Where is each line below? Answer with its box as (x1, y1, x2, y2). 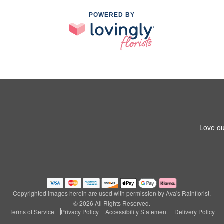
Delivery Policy (174, 207, 215, 216)
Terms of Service (9, 207, 54, 216)
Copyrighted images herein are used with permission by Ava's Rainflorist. (13, 189, 211, 197)
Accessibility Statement (105, 207, 168, 216)
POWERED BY (89, 11, 135, 19)
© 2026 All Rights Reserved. (73, 199, 150, 207)
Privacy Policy (60, 207, 99, 216)
